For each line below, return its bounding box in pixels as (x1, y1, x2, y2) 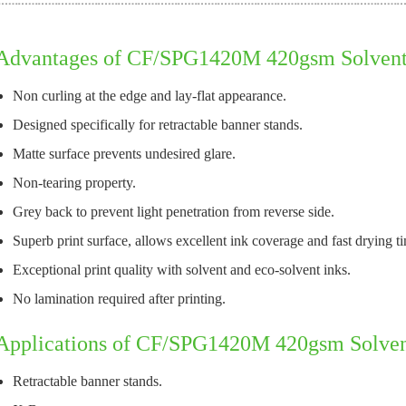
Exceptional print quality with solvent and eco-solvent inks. (13, 262, 351, 277)
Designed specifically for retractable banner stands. (13, 117, 303, 132)
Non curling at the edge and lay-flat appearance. (13, 88, 286, 103)
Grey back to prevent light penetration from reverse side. (13, 204, 334, 219)
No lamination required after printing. (13, 291, 226, 306)
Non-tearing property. (13, 175, 136, 190)
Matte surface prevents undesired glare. (13, 146, 236, 161)
